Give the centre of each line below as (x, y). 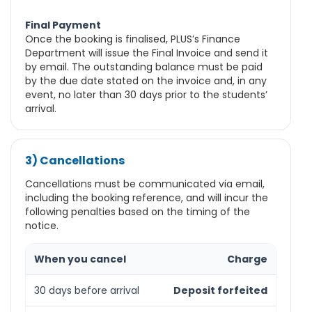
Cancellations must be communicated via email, (145, 184)
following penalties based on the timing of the (138, 212)
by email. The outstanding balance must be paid (144, 67)
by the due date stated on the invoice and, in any (146, 81)
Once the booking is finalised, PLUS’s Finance (133, 39)
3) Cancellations (75, 161)
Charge (247, 259)
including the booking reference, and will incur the (147, 198)
